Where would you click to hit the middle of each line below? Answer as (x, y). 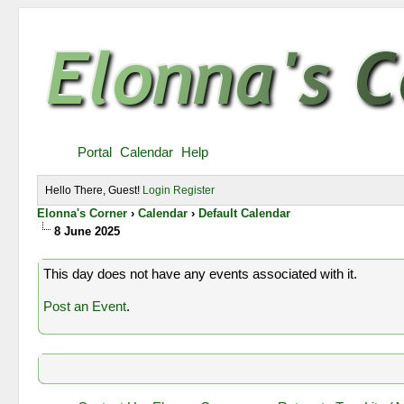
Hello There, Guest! (94, 190)
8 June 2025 (87, 231)
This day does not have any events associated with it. (200, 274)
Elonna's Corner (83, 213)
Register (194, 190)
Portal (95, 152)
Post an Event (84, 306)
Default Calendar (245, 213)
